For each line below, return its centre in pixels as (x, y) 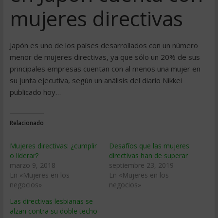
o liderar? (24, 155)
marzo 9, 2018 (32, 165)
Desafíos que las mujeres (149, 146)
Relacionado (27, 123)
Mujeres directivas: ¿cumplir (53, 146)
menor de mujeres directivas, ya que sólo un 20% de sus (105, 57)
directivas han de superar (148, 155)
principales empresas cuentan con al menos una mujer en (105, 69)
